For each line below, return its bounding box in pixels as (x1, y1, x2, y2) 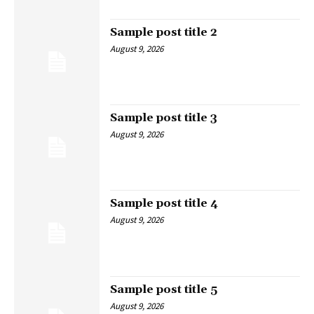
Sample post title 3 (110, 111, 218, 125)
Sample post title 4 (110, 196, 219, 211)
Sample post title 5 (110, 282, 218, 296)
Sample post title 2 (110, 25, 218, 39)
